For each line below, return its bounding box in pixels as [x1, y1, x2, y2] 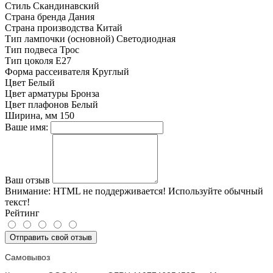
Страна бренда [5, 12, 66, 23]
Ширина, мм [5, 110, 57, 121]
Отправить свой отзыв [10, 233, 92, 243]
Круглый [92, 66, 129, 77]
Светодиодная [116, 34, 175, 44]
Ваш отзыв [5, 175, 50, 186]
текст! [5, 197, 30, 208]
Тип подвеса [5, 44, 57, 55]
